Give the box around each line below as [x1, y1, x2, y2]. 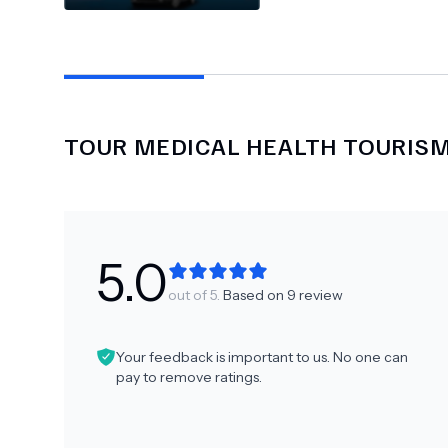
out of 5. [168, 286, 220, 304]
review [296, 286, 343, 304]
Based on [220, 286, 287, 304]
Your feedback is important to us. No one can [116, 348, 408, 366]
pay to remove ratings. [116, 368, 262, 386]
